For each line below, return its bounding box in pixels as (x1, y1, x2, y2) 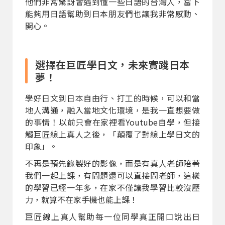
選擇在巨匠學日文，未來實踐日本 (35, 57, 190, 72)
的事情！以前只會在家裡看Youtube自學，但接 (25, 116, 200, 129)
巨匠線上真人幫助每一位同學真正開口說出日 (25, 210, 200, 223)
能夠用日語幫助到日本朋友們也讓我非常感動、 (25, 8, 200, 20)
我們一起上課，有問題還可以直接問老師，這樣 (25, 169, 200, 182)
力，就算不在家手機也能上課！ (25, 193, 138, 206)
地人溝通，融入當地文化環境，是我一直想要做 (25, 104, 200, 117)
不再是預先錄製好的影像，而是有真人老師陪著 (25, 157, 200, 170)
